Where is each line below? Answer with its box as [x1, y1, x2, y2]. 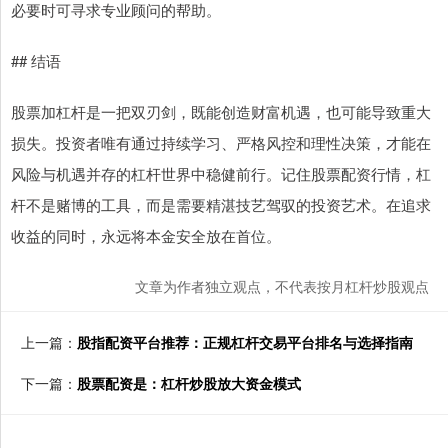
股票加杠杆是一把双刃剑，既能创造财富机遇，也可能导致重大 [11, 101, 431, 123]
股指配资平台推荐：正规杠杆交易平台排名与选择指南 [77, 332, 413, 353]
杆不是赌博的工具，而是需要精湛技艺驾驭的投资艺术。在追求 [11, 194, 431, 216]
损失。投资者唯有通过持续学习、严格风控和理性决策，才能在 [11, 132, 431, 154]
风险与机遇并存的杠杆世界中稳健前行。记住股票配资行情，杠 [11, 163, 431, 185]
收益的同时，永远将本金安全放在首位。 [11, 225, 281, 247]
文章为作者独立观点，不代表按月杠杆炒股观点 [135, 276, 429, 297]
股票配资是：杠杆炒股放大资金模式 [77, 373, 301, 394]
